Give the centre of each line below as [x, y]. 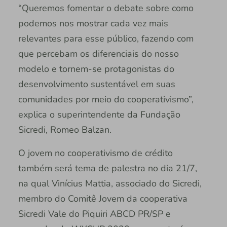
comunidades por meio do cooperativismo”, [106, 99]
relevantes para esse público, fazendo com [106, 38]
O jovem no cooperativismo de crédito [95, 153]
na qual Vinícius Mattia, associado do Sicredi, [110, 183]
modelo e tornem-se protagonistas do [96, 69]
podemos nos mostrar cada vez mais [93, 23]
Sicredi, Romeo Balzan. [65, 129]
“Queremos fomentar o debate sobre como [106, 8]
